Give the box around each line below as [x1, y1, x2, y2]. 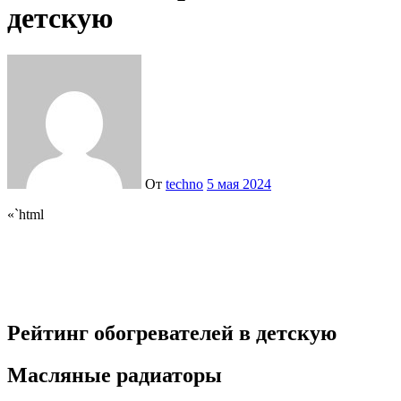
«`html [19, 206, 44, 222]
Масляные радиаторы [7, 363, 222, 387]
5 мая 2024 [207, 175, 271, 192]
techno [166, 175, 203, 192]
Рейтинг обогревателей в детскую [7, 320, 337, 345]
